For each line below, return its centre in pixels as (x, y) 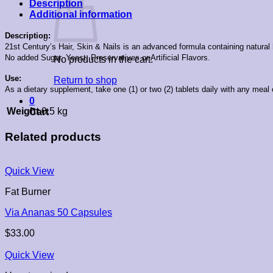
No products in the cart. (103, 59)
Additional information (81, 14)
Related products (53, 136)
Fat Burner (28, 192)
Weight (23, 111)
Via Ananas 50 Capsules (58, 213)
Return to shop (85, 80)
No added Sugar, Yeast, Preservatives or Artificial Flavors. (108, 57)
